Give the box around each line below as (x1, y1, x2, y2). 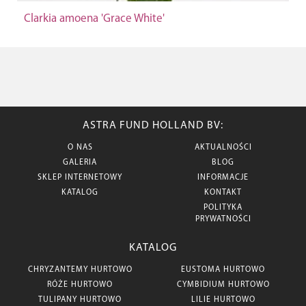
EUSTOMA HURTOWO (181, 266, 266, 274)
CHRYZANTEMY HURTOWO (27, 266, 133, 274)
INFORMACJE (197, 173, 249, 182)
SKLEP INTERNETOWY (38, 173, 122, 182)
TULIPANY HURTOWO (38, 296, 122, 304)
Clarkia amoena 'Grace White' (24, 13, 165, 25)
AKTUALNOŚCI (194, 143, 252, 152)
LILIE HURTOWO (191, 296, 255, 304)
